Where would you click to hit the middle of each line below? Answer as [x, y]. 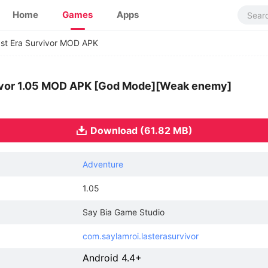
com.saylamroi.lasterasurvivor [141, 236]
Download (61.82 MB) [141, 130]
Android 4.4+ [112, 258]
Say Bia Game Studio [124, 212]
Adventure [103, 164]
